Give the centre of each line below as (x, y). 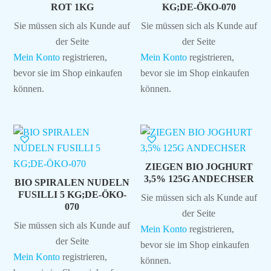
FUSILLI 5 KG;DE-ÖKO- (72, 195)
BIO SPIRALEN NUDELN (72, 183)
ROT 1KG (72, 7)
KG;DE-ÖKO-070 (199, 7)
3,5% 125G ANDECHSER (199, 179)
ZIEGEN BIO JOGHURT (199, 167)
